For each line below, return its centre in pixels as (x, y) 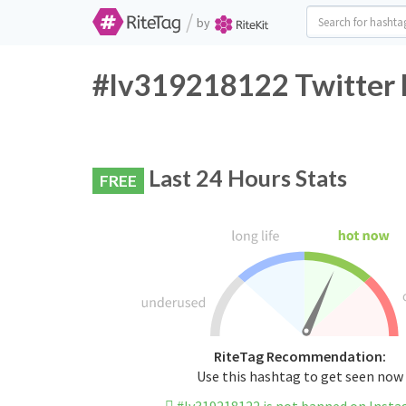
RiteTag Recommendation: (300, 357)
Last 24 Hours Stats (246, 178)
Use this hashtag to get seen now (300, 377)
